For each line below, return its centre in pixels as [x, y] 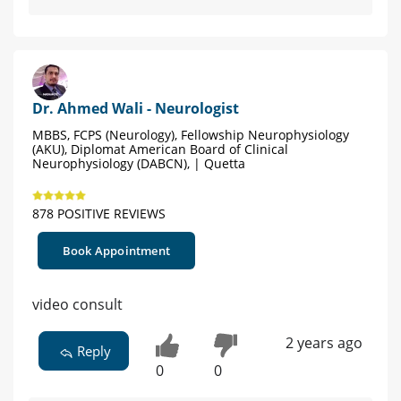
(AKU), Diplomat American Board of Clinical [160, 149]
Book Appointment [116, 251]
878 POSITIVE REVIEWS [99, 214]
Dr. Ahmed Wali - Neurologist [136, 109]
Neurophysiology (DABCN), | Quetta [139, 164]
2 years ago [324, 343]
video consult [77, 305]
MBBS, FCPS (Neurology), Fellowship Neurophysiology [191, 135]
